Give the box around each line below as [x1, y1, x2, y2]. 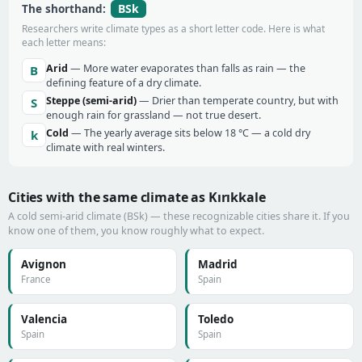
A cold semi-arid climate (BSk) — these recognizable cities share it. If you [8, 209, 350, 223]
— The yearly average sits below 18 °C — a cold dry [69, 126, 310, 140]
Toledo [198, 312, 234, 326]
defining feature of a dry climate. [46, 76, 201, 90]
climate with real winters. [46, 141, 165, 154]
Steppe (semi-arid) [46, 94, 137, 107]
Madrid [198, 257, 238, 271]
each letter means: [22, 36, 106, 49]
